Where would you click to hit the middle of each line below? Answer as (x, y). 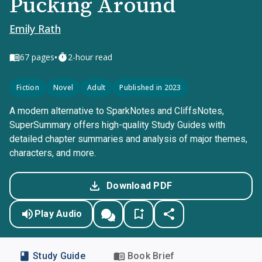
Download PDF (139, 186)
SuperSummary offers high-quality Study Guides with (117, 125)
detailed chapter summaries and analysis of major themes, (128, 139)
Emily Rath (35, 29)
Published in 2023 (150, 87)
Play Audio (58, 214)
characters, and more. (53, 153)
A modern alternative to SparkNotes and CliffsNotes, (117, 111)
